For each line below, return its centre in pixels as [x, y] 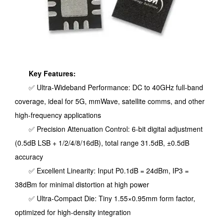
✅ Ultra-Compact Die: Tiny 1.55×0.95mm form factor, [105, 198]
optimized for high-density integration [73, 212]
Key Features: [45, 73]
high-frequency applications [58, 115]
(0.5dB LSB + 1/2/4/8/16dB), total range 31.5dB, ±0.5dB [102, 143]
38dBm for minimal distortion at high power [82, 184]
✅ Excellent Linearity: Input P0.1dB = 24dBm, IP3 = [102, 170]
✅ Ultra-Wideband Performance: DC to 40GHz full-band [109, 87]
